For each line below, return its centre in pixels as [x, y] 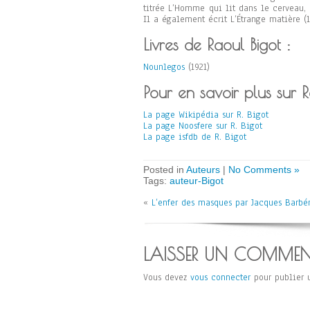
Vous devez [167, 277]
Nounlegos [164, 67]
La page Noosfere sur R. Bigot [203, 126]
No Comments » [264, 170]
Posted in [165, 170]
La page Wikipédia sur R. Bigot [206, 115]
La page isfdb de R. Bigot [195, 137]
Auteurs [203, 170]
